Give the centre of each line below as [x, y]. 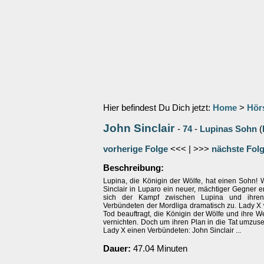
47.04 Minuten [159, 249]
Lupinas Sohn [228, 129]
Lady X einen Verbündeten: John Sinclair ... [172, 230]
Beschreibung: [133, 168]
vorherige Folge [136, 149]
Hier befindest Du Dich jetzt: [158, 108]
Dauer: [117, 249]
